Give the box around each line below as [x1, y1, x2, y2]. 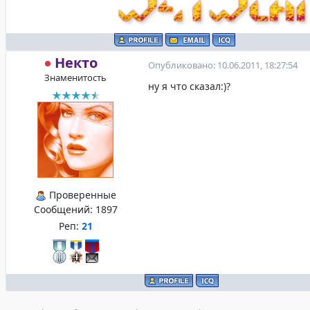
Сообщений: [33, 203, 95, 216]
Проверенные [46, 188, 116, 201]
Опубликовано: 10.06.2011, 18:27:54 [148, 59, 298, 71]
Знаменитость [44, 71, 107, 84]
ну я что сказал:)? [148, 80, 230, 93]
